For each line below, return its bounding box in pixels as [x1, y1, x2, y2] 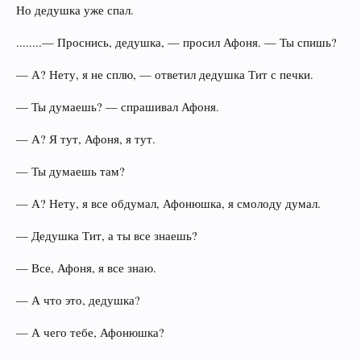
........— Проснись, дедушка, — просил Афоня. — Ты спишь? [16, 35, 337, 50]
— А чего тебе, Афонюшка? [16, 325, 164, 340]
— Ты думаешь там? [16, 164, 125, 179]
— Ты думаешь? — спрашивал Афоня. [16, 99, 219, 114]
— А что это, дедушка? [16, 293, 140, 308]
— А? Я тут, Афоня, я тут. [16, 131, 156, 147]
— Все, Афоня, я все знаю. [16, 260, 156, 276]
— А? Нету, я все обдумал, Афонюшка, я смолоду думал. [16, 196, 321, 211]
